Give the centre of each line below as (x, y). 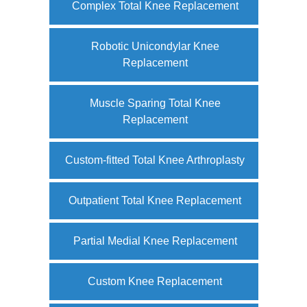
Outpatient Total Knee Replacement (155, 200)
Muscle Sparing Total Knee (155, 103)
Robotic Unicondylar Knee (155, 46)
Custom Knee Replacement (155, 281)
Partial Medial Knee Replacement (155, 241)
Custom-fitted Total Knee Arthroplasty (155, 160)
